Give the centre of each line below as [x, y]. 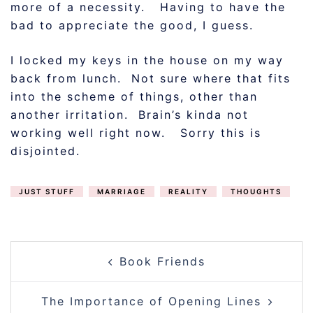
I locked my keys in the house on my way [147, 60]
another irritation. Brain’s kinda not [130, 115]
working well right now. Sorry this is [136, 133]
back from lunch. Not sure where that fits [151, 78]
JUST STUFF [47, 191]
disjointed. [45, 151]
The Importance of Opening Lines [151, 301]
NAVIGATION [78, 269]
